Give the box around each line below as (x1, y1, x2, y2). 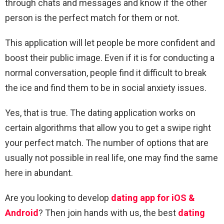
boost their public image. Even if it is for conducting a (5, 52, 214, 63)
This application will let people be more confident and (5, 37, 215, 48)
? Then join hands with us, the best (38, 207, 178, 218)
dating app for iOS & (111, 192, 195, 203)
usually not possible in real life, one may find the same (5, 152, 218, 163)
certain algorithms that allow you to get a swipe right (5, 122, 211, 133)
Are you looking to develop (5, 192, 111, 203)
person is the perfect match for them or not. (5, 12, 179, 23)
